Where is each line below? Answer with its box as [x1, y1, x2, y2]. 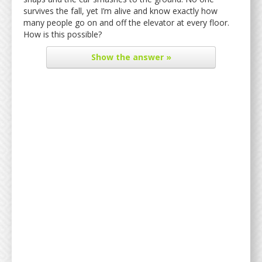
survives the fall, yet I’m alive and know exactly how [23, 5, 218, 16]
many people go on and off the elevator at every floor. [23, 17, 229, 28]
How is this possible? [23, 29, 102, 40]
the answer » [113, 51, 171, 63]
